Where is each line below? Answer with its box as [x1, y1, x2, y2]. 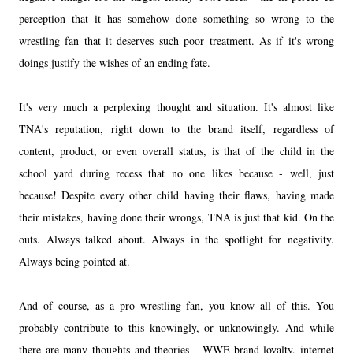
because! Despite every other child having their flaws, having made [19, 187, 334, 203]
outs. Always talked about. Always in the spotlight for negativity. [19, 231, 334, 247]
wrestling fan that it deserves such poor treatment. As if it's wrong [19, 32, 334, 48]
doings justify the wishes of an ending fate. [19, 54, 214, 70]
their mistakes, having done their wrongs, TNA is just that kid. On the [19, 209, 334, 225]
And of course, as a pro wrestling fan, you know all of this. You [19, 297, 334, 313]
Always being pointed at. [19, 253, 134, 269]
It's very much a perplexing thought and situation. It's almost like [19, 98, 334, 114]
